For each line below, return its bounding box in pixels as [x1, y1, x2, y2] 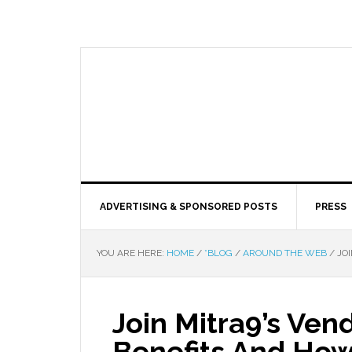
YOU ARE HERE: [97, 247, 167, 258]
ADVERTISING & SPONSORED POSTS [100, 201, 277, 212]
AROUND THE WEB [243, 247, 327, 258]
